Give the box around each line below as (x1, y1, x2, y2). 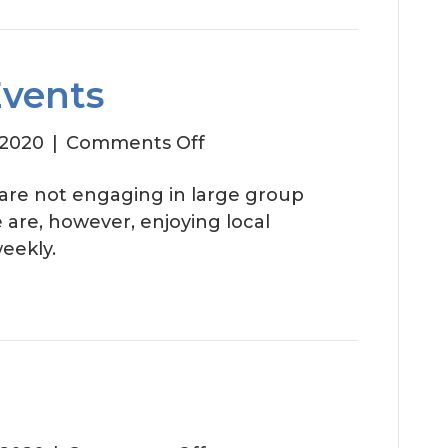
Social (204, 185, 258, 207)
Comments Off (66, 132, 205, 154)
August (204, 158, 273, 180)
